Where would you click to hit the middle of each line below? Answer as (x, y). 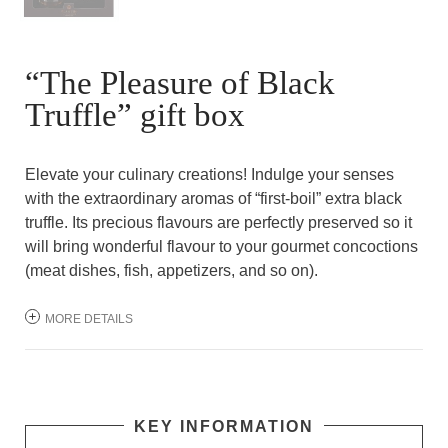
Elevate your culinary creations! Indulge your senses (209, 174)
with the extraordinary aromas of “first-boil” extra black (213, 198)
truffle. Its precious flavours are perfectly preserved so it (218, 222)
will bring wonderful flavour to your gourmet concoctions (221, 246)
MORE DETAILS (89, 318)
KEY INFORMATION (224, 426)
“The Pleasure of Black (180, 82)
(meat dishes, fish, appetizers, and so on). (173, 270)
